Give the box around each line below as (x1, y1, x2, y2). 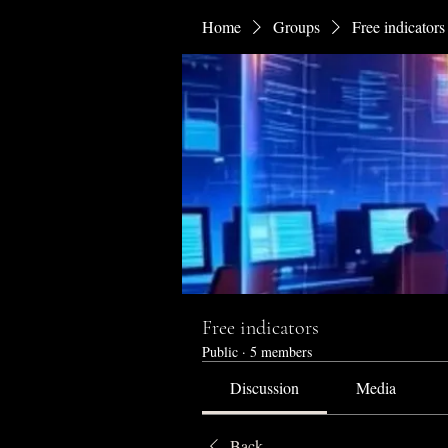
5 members (250, 342, 312, 361)
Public (202, 342, 238, 361)
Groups (273, 16, 320, 37)
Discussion (230, 377, 300, 398)
